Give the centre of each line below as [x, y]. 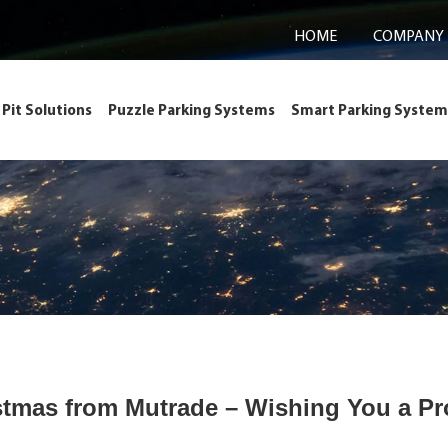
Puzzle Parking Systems [191, 109]
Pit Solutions [47, 109]
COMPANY [408, 35]
